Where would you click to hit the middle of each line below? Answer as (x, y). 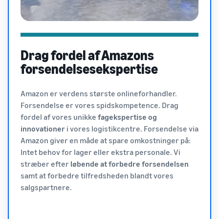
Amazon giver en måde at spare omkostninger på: (106, 140)
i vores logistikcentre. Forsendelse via (132, 129)
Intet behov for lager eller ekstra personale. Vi (100, 152)
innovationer (43, 129)
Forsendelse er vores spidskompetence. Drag (99, 105)
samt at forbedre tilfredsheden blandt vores (97, 175)
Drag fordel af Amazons (87, 55)
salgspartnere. (46, 187)
